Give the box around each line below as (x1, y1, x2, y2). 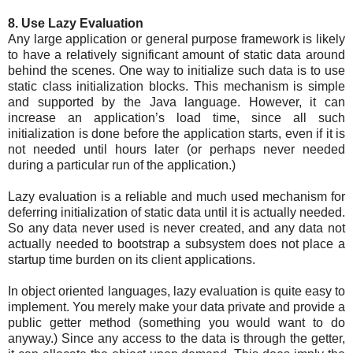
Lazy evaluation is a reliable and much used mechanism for (8, 190, 345, 204)
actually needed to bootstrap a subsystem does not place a (8, 237, 345, 251)
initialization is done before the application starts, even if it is (8, 127, 345, 141)
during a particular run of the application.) (8, 158, 236, 173)
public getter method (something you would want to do (8, 316, 345, 330)
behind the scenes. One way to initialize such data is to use (8, 64, 345, 78)
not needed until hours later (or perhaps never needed (8, 143, 345, 157)
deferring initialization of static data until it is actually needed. (8, 206, 345, 220)
